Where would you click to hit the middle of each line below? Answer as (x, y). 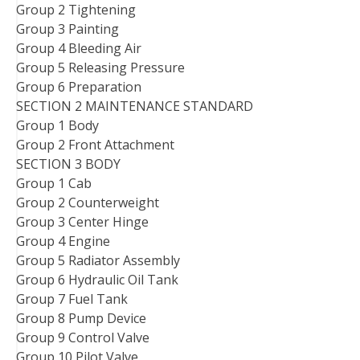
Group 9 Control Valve (83, 338)
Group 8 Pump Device (81, 319)
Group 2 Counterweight (88, 203)
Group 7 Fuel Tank (72, 299)
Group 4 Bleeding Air (79, 49)
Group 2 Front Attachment (95, 145)
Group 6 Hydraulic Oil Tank (97, 280)
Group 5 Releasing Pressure (100, 68)
